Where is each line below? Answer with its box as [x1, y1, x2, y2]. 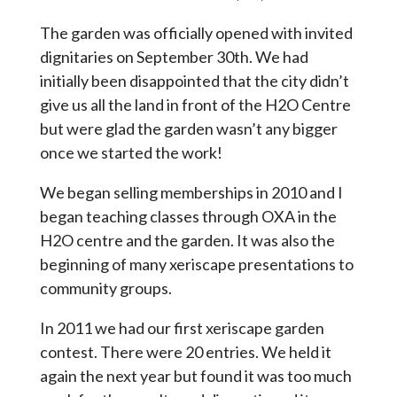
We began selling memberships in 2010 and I [39, 182, 343, 202]
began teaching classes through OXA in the [39, 206, 337, 226]
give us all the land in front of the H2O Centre [39, 94, 351, 114]
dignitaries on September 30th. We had [39, 46, 308, 66]
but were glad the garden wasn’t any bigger [39, 118, 338, 138]
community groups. [39, 277, 172, 298]
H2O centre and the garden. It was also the [39, 230, 335, 250]
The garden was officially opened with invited [39, 22, 353, 43]
